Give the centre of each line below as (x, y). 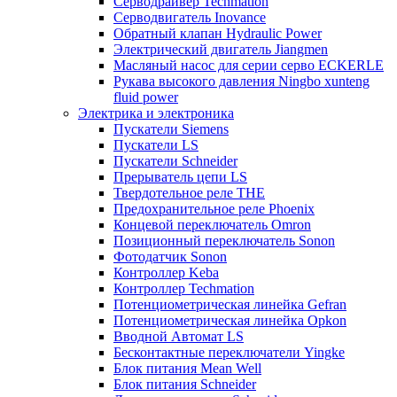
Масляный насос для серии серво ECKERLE (249, 66)
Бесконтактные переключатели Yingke (229, 353)
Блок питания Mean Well (187, 369)
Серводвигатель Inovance (190, 18)
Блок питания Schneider (185, 385)
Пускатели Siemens (171, 129)
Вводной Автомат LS (179, 337)
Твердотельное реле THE (189, 193)
